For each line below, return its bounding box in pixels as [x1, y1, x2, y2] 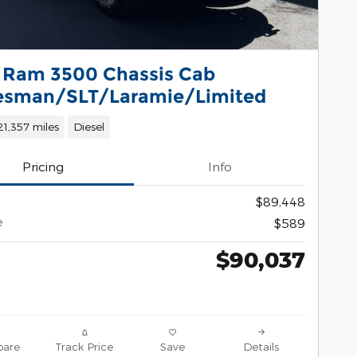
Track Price [55, 339, 113, 354]
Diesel [73, 120, 104, 134]
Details [243, 339, 279, 354]
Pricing [22, 159, 64, 175]
